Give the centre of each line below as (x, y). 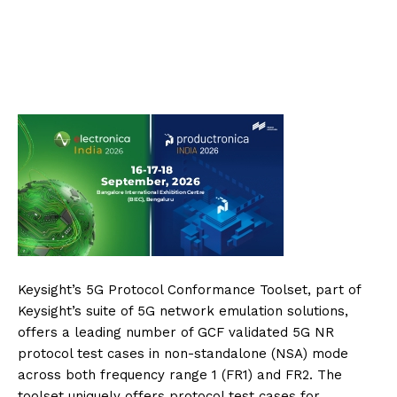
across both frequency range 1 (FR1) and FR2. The (180, 375)
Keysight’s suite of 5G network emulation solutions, (183, 311)
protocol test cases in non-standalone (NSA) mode (183, 354)
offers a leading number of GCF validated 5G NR (176, 333)
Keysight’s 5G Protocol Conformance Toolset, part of (189, 290)
